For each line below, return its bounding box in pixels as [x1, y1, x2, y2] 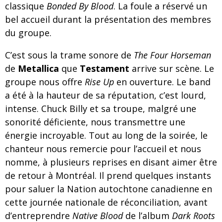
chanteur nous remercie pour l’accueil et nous [5, 143, 201, 155]
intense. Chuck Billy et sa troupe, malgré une [5, 103, 196, 114]
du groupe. [5, 27, 52, 39]
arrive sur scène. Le [129, 62, 214, 74]
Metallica [18, 62, 59, 74]
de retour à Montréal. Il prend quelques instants [5, 169, 211, 181]
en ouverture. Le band [114, 76, 211, 88]
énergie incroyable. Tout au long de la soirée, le [5, 129, 208, 141]
